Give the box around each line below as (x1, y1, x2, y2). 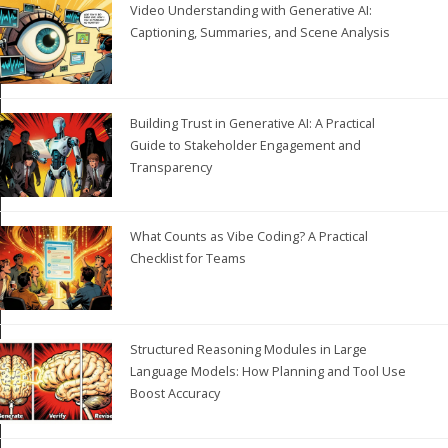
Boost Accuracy (130, 385, 221, 403)
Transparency (130, 159, 213, 177)
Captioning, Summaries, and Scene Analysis (130, 23, 391, 41)
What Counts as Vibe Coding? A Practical (130, 228, 369, 246)
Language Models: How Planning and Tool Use (130, 363, 407, 381)
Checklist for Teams (130, 250, 247, 268)
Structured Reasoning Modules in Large (130, 341, 368, 359)
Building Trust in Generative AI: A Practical (130, 115, 376, 133)
